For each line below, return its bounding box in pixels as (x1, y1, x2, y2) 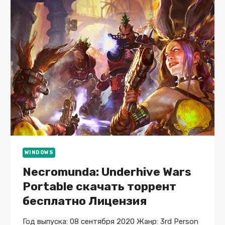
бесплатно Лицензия (22, 194, 147, 208)
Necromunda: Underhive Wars (22, 165, 191, 179)
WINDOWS (24, 149, 54, 156)
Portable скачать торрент (22, 179, 176, 194)
